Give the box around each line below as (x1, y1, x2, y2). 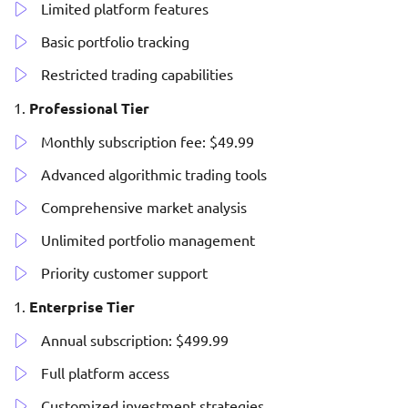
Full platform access (41, 363, 169, 382)
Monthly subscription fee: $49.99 (41, 132, 254, 151)
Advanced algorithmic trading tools (41, 165, 267, 184)
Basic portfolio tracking (41, 32, 189, 51)
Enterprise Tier (29, 297, 135, 317)
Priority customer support (41, 263, 208, 282)
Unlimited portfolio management (41, 230, 255, 250)
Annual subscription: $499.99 (41, 331, 229, 350)
